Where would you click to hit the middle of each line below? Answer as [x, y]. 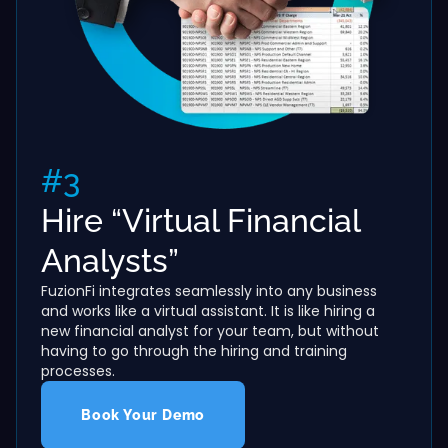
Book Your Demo [143, 414]
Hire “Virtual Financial [200, 220]
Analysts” [110, 260]
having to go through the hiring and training [194, 350]
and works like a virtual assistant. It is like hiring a [208, 310]
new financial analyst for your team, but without [210, 330]
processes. [78, 370]
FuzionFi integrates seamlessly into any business [209, 290]
